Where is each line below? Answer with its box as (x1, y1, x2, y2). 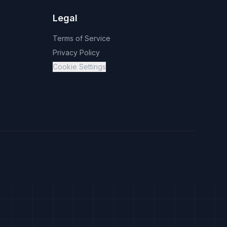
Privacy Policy (53, 48, 100, 57)
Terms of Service (53, 34, 110, 43)
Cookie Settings (53, 62, 106, 71)
